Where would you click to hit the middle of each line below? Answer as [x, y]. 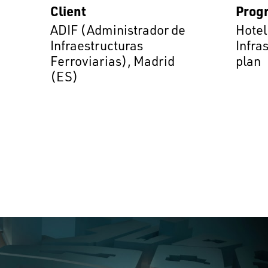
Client [68, 11]
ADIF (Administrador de [118, 30]
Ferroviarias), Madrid [112, 61]
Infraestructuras [96, 45]
